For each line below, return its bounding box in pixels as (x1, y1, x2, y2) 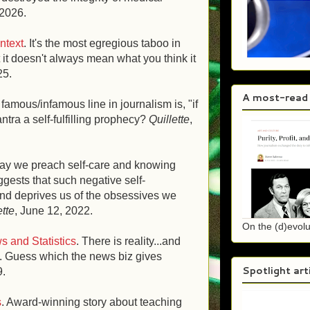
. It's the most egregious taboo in (24, 37, 181, 49)
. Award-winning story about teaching (1, 296, 182, 308)
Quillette (149, 113, 190, 125)
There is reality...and (82, 235, 181, 247)
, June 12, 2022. (15, 205, 93, 217)
